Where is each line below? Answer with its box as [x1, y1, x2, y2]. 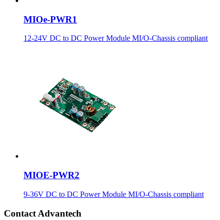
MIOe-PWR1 [24, 14, 77, 25]
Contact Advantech [4, 208, 82, 219]
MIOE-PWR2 [24, 170, 80, 181]
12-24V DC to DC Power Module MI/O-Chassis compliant [24, 34, 208, 43]
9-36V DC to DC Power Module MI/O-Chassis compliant [24, 190, 204, 198]
